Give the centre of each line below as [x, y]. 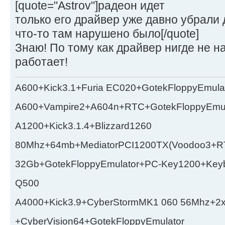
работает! [41, 62]
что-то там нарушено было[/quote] [107, 33]
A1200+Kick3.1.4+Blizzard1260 [83, 126]
